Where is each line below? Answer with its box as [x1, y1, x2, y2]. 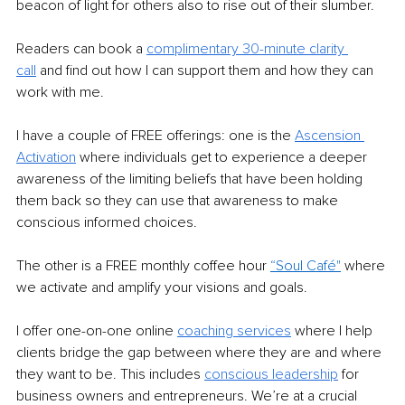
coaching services [177, 321, 291, 340]
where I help [291, 321, 376, 340]
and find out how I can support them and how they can [40, 61, 377, 80]
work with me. [16, 82, 104, 101]
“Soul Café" [270, 256, 341, 275]
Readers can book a [16, 39, 146, 58]
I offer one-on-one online [16, 321, 177, 340]
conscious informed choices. [16, 212, 197, 231]
